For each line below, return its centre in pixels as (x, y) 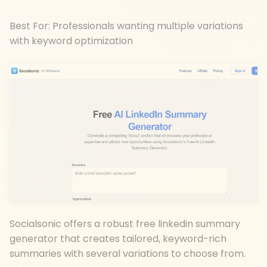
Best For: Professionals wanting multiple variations (126, 26)
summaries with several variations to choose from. (128, 254)
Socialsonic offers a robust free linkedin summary (125, 224)
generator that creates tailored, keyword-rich (118, 239)
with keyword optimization (71, 41)
